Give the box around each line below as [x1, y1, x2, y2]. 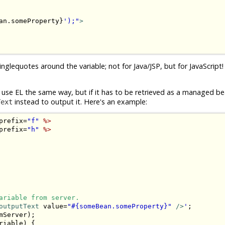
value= [39, 202, 67, 210]
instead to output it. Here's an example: [13, 96, 147, 106]
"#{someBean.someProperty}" [67, 202, 172, 210]
